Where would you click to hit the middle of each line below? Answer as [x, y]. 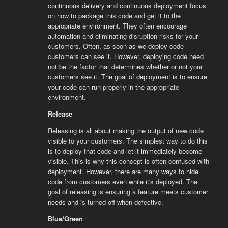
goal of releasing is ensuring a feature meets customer [128, 192]
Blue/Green [65, 219]
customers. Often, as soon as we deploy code [116, 46]
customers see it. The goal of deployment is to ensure [127, 77]
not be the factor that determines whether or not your [125, 66]
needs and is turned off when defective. [105, 202]
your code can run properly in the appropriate [113, 87]
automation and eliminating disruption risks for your [123, 36]
